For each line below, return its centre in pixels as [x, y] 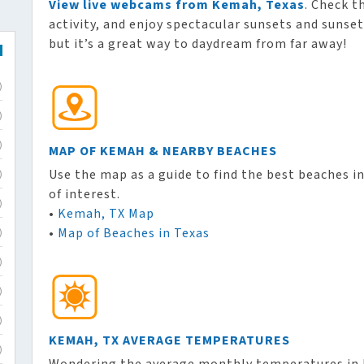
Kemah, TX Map [106, 214]
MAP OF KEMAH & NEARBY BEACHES [163, 152]
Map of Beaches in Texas [134, 234]
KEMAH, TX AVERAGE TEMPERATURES [169, 341]
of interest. [84, 195]
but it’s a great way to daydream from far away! [198, 44]
